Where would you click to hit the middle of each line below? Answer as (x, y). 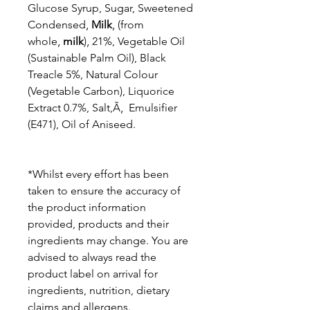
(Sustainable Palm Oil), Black (97, 57)
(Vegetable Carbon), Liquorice (101, 91)
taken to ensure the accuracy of (104, 190)
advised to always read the (92, 257)
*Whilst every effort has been (98, 174)
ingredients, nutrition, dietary (99, 290)
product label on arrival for (93, 273)
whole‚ (45, 41)
